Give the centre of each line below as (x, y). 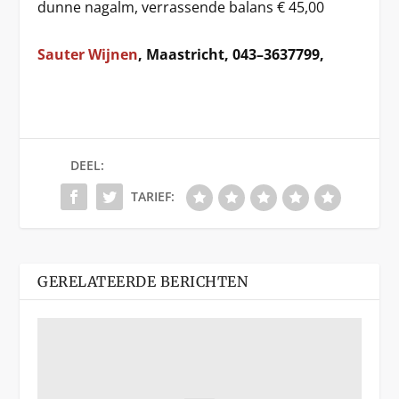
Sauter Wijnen (88, 54)
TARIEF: (152, 196)
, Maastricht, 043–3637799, (232, 54)
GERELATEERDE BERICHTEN (143, 281)
